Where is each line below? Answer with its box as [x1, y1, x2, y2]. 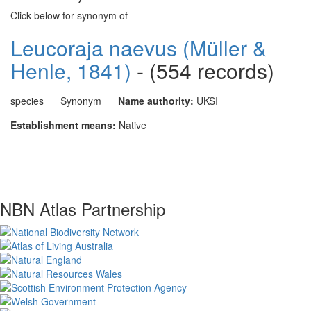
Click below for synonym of [10, 8, 128, 22]
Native [119, 118, 146, 132]
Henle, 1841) [10, 56, 131, 85]
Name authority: [118, 94, 194, 108]
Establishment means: [10, 118, 116, 132]
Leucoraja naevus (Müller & [10, 33, 267, 62]
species [10, 94, 44, 108]
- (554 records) [131, 56, 274, 85]
